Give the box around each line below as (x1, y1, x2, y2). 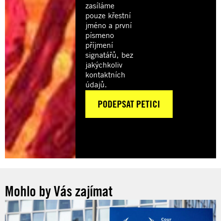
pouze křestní (85, 10, 131, 20)
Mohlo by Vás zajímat (5, 182, 112, 200)
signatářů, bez (85, 49, 133, 60)
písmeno (85, 30, 114, 40)
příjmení (85, 39, 113, 50)
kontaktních (85, 69, 125, 79)
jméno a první (85, 20, 132, 30)
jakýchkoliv (85, 59, 122, 70)
